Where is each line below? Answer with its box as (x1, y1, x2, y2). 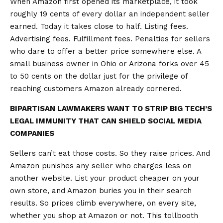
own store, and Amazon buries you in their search (10, 186, 192, 195)
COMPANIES (10, 129, 54, 138)
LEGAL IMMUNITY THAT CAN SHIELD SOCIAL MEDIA (10, 116, 202, 125)
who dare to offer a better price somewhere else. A (10, 47, 201, 56)
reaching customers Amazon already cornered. (10, 84, 182, 93)
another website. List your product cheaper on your (10, 174, 200, 183)
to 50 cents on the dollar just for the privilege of (10, 72, 188, 81)
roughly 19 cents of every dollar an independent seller (10, 9, 210, 18)
